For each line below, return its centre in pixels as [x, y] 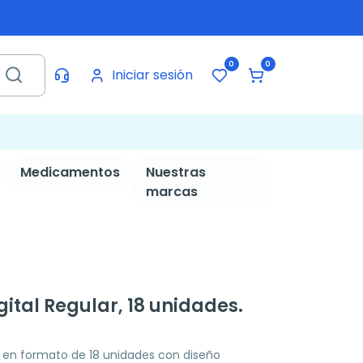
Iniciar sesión [152, 75]
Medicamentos [70, 172]
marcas [171, 192]
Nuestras [175, 172]
